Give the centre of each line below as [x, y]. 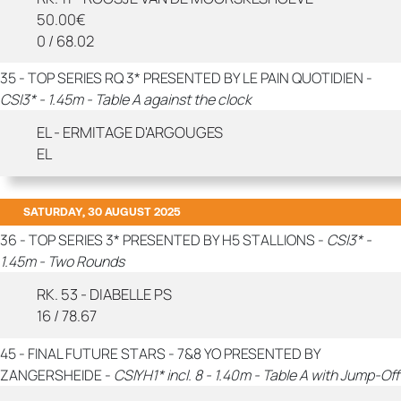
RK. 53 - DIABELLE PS [104, 294]
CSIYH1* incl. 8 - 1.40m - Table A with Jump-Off [256, 375]
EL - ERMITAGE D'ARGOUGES [129, 132]
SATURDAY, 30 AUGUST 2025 [102, 212]
